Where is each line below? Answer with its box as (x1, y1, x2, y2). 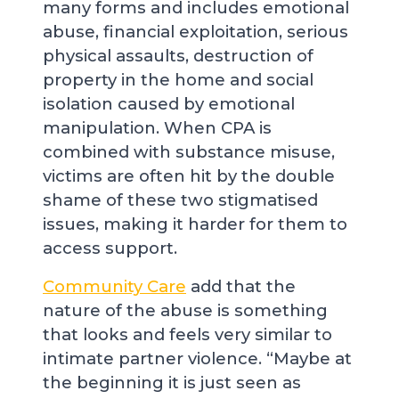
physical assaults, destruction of (43, 45, 313, 66)
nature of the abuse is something (43, 300, 328, 321)
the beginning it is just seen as (43, 372, 301, 393)
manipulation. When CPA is (43, 118, 272, 138)
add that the (186, 276, 296, 297)
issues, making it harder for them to (43, 214, 347, 234)
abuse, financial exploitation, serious (43, 21, 348, 42)
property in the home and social (43, 69, 313, 90)
